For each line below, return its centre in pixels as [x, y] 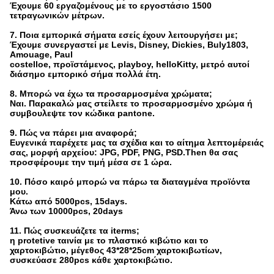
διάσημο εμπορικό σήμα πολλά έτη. [85, 74]
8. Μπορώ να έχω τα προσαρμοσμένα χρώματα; [111, 94]
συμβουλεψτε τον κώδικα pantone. [82, 113]
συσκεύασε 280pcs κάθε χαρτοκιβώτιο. [91, 260]
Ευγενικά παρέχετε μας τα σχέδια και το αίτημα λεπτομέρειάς [137, 143]
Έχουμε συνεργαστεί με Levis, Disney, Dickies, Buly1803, [129, 45]
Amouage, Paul [41, 54]
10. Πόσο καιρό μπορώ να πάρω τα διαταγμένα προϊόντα [130, 182]
